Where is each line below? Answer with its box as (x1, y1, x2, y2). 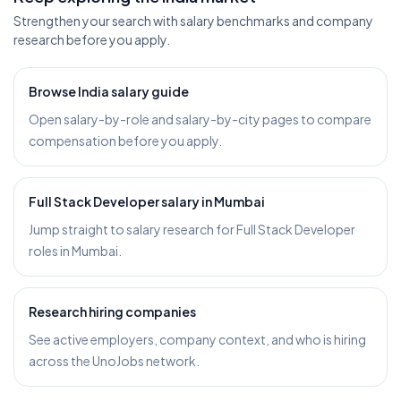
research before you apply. (13, 31, 170, 47)
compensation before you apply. (29, 132, 222, 149)
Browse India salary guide (29, 83, 189, 99)
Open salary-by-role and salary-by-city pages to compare (29, 111, 371, 127)
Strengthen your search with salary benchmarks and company (13, 13, 373, 29)
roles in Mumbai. (29, 243, 122, 259)
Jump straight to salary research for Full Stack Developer (29, 221, 355, 237)
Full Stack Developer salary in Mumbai (29, 193, 265, 209)
